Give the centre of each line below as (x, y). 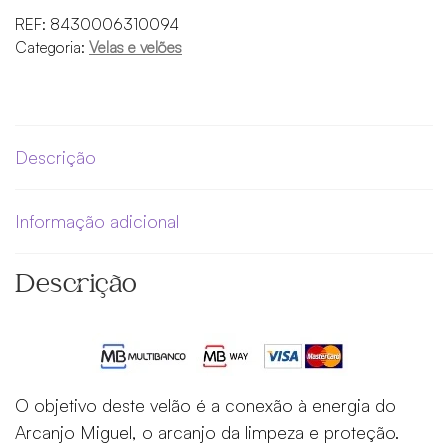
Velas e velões (135, 47)
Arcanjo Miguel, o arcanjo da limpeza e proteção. (207, 431)
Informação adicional (97, 220)
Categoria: (52, 47)
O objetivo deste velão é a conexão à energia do (205, 404)
